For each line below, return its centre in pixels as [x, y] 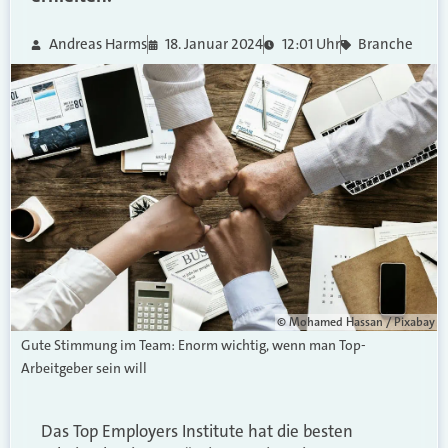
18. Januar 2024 [214, 44]
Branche [385, 44]
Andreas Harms [97, 44]
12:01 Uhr [310, 44]
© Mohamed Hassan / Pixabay [356, 322]
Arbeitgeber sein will [84, 368]
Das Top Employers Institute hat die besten [197, 431]
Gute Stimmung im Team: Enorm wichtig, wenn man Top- [193, 345]
